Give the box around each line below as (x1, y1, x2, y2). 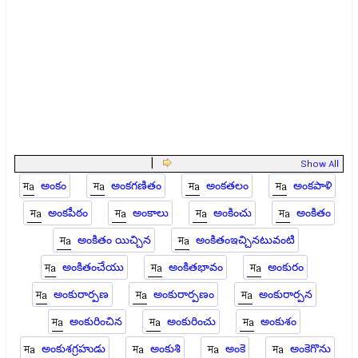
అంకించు (213, 205, 252, 221)
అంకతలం (205, 177, 249, 194)
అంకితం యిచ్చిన (77, 232, 151, 249)
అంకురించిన (69, 313, 122, 330)
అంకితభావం (168, 259, 223, 276)
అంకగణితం (110, 177, 161, 194)
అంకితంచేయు (62, 259, 124, 276)
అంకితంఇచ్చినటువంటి (195, 232, 295, 249)
